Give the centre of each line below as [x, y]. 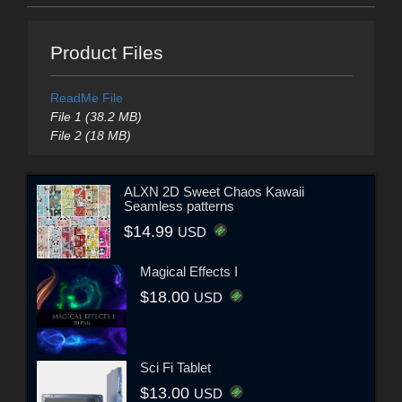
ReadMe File [86, 98]
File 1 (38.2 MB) [96, 117]
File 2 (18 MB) [90, 136]
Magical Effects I [189, 271]
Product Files [106, 53]
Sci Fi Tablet [175, 367]
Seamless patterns [179, 205]
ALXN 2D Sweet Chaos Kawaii [214, 191]
